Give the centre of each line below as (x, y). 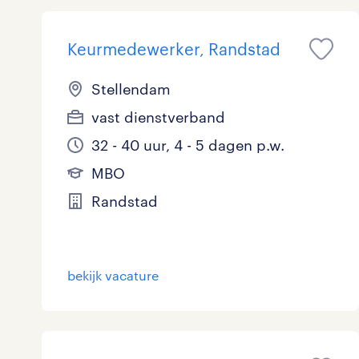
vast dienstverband (158, 117)
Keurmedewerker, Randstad (174, 49)
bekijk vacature (113, 275)
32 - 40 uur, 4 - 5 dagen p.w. (188, 145)
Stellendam (131, 89)
